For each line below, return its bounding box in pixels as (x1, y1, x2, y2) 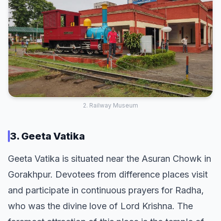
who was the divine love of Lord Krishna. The (8, 201, 193, 212)
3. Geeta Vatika (10, 130, 85, 143)
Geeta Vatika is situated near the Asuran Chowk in (8, 153, 211, 164)
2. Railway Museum (83, 102, 138, 110)
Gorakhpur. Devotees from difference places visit (8, 169, 208, 180)
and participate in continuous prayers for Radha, (8, 185, 204, 196)
